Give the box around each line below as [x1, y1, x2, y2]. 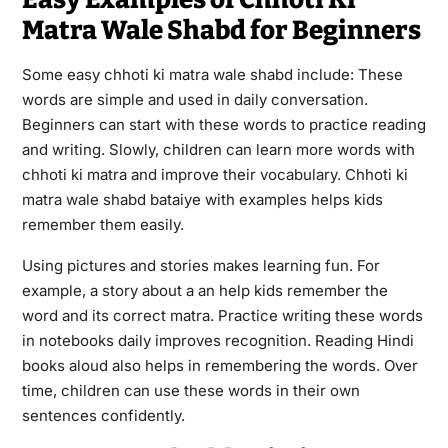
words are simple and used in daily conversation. [21, 89, 368, 109]
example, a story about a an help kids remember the [21, 280, 388, 300]
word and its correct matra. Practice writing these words [21, 305, 423, 325]
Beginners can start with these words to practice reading [21, 114, 426, 134]
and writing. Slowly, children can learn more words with [21, 139, 415, 159]
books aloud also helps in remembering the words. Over [21, 355, 418, 375]
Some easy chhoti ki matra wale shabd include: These [21, 64, 403, 84]
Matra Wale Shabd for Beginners [21, 14, 421, 46]
